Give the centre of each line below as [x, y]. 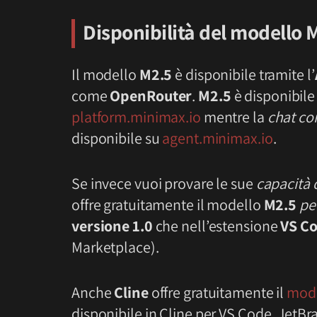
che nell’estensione [217, 225]
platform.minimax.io [136, 117]
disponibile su [117, 138]
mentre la [234, 117]
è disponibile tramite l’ [243, 75]
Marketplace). [115, 247]
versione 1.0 [112, 225]
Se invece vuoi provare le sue [164, 183]
